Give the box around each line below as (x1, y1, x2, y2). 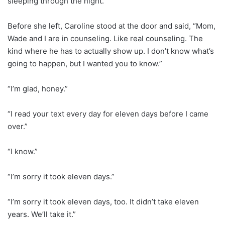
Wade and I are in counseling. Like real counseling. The (8, 33, 203, 43)
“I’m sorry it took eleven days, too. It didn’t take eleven (8, 196, 199, 206)
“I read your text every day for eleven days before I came (8, 108, 208, 119)
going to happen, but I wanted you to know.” (8, 58, 162, 68)
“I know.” (8, 146, 38, 156)
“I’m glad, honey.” (8, 83, 68, 93)
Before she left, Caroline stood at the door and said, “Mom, (8, 21, 215, 31)
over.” (8, 121, 28, 131)
